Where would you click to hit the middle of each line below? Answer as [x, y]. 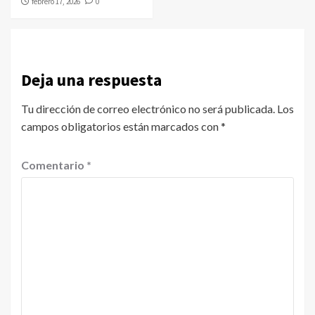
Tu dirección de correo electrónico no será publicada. [148, 109]
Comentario [54, 165]
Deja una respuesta [91, 80]
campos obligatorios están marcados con [121, 127]
